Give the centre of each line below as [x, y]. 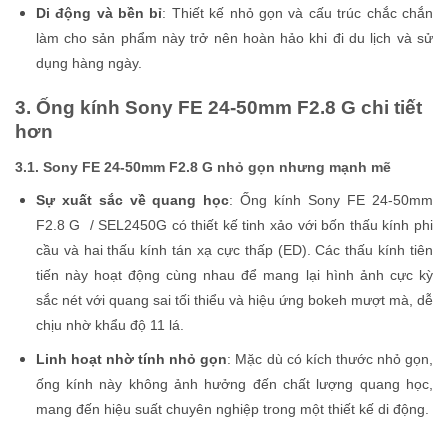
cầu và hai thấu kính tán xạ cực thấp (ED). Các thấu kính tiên [234, 249]
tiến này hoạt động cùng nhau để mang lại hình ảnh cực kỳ [234, 274]
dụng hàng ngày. [88, 63]
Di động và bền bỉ [99, 13]
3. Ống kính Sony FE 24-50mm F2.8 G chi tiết [218, 108]
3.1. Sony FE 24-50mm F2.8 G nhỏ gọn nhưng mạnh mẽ [203, 166]
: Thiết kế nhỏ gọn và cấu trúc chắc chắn [298, 13]
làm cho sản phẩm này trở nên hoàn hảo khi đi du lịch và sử [234, 38]
